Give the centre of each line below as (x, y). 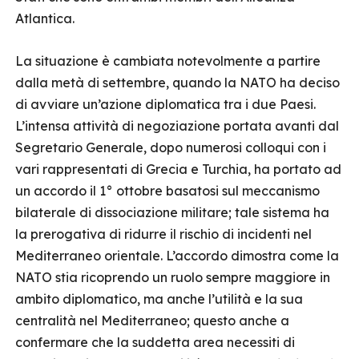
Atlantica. (45, 18)
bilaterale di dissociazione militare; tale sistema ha (172, 212)
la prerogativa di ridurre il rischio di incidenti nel (163, 234)
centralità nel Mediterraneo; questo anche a (152, 321)
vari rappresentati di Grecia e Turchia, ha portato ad (178, 169)
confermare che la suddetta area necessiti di (155, 342)
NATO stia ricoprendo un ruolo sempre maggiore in (173, 277)
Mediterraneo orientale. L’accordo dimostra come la (177, 256)
